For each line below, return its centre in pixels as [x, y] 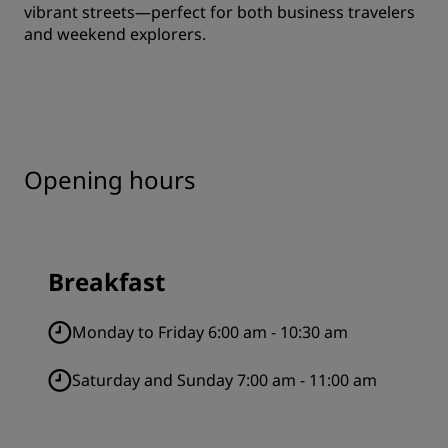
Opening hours [110, 179]
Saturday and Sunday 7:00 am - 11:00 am [224, 380]
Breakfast [106, 281]
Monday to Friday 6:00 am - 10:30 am [210, 332]
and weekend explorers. [115, 34]
